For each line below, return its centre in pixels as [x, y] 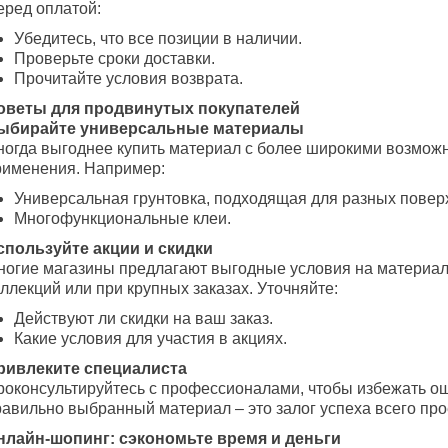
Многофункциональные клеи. [122, 219]
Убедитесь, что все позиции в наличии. [158, 39]
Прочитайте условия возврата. [128, 79]
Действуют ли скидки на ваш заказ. [143, 319]
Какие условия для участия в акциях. [150, 339]
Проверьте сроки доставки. [114, 59]
